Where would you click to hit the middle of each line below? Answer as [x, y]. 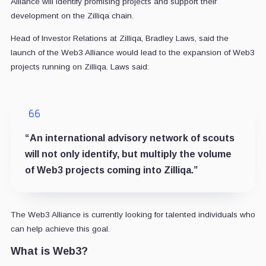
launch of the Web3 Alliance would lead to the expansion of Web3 [132, 52]
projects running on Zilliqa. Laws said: [80, 66]
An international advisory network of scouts [132, 138]
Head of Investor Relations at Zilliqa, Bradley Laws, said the [119, 38]
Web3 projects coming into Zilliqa [114, 170]
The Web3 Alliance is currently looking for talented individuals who [133, 214]
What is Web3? [49, 251]
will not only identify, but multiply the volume [128, 154]
